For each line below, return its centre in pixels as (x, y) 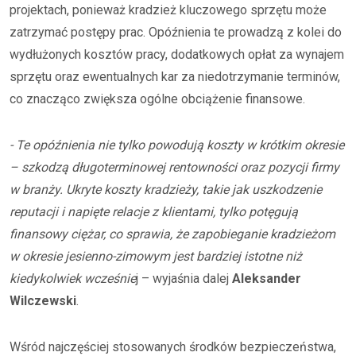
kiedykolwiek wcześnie (73, 279)
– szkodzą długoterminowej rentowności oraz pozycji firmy (174, 167)
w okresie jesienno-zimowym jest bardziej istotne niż (156, 256)
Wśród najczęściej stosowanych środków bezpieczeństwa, (173, 347)
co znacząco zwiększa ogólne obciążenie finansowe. (157, 99)
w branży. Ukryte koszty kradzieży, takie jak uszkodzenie (166, 190)
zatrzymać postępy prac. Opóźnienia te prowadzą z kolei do (176, 32)
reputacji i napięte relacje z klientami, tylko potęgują (154, 212)
